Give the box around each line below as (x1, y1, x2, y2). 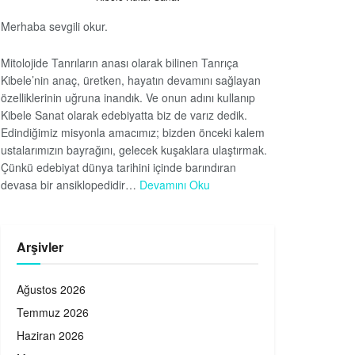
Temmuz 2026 (17, 304, 89, 321)
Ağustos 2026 (17, 281, 86, 298)
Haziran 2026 (17, 327, 84, 344)
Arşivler (17, 238, 63, 257)
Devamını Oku (139, 177, 210, 193)
